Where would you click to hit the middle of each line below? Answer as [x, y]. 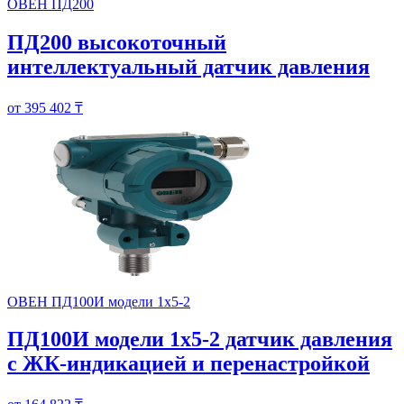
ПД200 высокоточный [117, 42]
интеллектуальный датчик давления [188, 66]
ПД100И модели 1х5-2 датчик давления [200, 340]
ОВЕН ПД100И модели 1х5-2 [99, 301]
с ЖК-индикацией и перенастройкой [188, 364]
